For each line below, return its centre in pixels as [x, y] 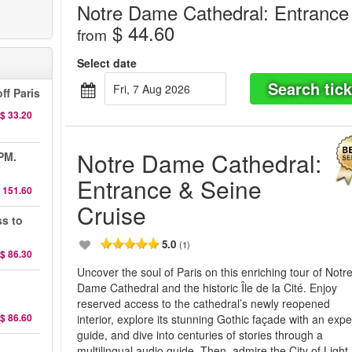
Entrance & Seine [170, 189]
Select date [107, 63]
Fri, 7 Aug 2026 [156, 89]
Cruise [112, 215]
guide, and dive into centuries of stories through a [200, 335]
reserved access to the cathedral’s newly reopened [204, 303]
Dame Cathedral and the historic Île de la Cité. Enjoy [207, 288]
